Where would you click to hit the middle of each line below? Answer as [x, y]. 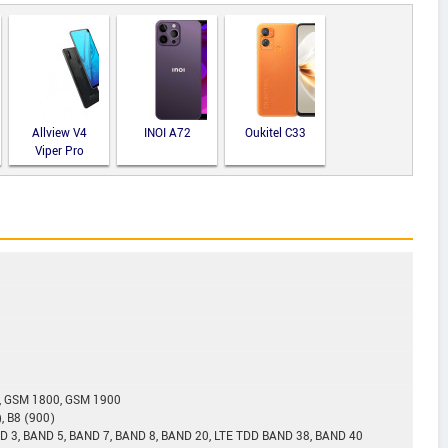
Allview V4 [59, 133]
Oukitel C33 [275, 133]
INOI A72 [167, 133]
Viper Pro [59, 151]
